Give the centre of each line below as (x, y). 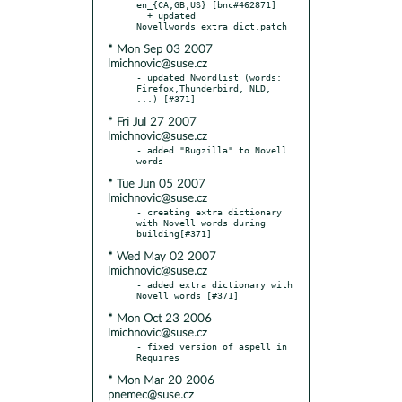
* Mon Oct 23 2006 (160, 319)
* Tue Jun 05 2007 (157, 184)
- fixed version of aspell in (212, 346)
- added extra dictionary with (214, 284)
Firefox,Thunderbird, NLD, (204, 87)
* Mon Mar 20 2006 (161, 380)
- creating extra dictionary (209, 211)
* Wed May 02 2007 (162, 257)
